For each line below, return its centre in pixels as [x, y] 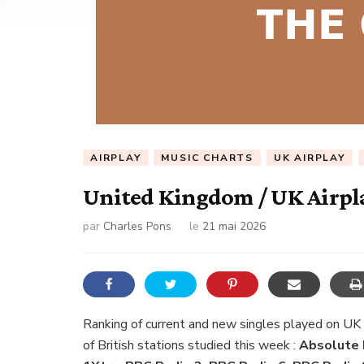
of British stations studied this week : [191, 345]
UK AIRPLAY [309, 158]
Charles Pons [137, 226]
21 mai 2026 [234, 226]
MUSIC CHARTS [208, 158]
